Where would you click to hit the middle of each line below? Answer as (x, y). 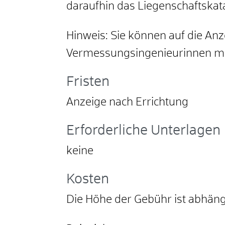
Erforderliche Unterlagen (143, 131)
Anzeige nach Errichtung (127, 103)
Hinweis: (87, 36)
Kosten (88, 180)
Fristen (88, 82)
